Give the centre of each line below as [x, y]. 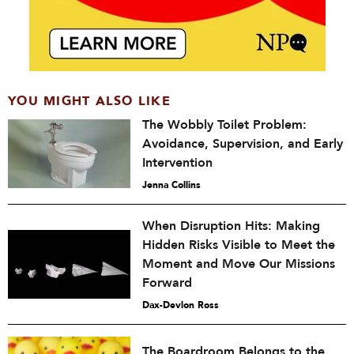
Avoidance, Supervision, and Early [243, 144]
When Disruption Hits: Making [231, 226]
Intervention [177, 163]
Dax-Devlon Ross [181, 305]
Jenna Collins [171, 185]
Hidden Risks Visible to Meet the [239, 245]
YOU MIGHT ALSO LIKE [89, 101]
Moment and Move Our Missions [239, 264]
